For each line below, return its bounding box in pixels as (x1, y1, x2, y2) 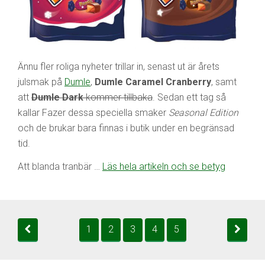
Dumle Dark (31, 92, 83, 104)
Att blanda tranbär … (18, 161, 102, 173)
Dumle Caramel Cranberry (95, 76, 211, 88)
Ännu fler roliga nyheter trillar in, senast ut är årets (18, 61, 219, 73)
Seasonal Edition (169, 107, 238, 119)
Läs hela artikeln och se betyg (102, 161, 225, 173)
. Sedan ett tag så (153, 92, 226, 104)
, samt (211, 76, 237, 88)
